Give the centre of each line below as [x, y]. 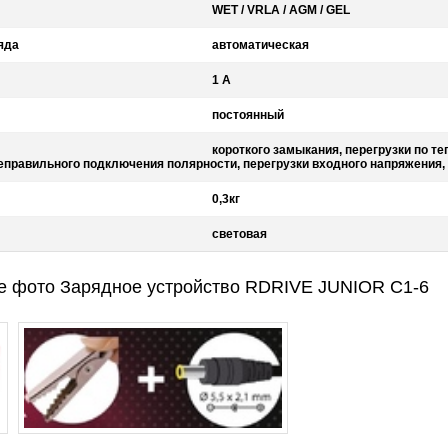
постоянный [247, 115]
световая [239, 234]
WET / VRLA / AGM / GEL [280, 10]
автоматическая [260, 45]
